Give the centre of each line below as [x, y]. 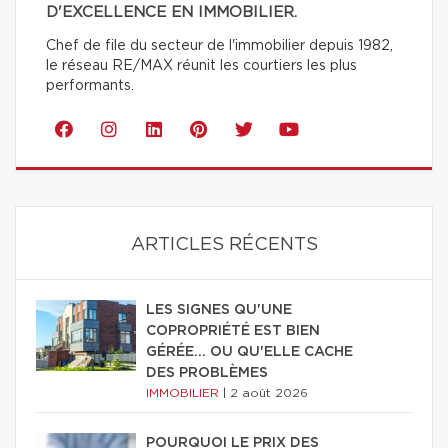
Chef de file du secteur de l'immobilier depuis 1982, [219, 45]
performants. [90, 85]
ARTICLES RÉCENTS [224, 244]
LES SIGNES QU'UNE [219, 309]
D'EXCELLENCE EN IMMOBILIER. [171, 12]
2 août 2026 [269, 392]
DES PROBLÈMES [207, 372]
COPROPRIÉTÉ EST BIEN [233, 330]
